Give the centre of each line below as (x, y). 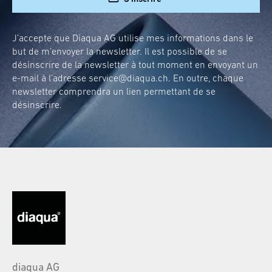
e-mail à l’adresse (50, 78)
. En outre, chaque (206, 78)
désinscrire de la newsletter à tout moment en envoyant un (135, 64)
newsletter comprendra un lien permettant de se (114, 91)
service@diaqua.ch (128, 78)
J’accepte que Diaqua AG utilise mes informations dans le (133, 38)
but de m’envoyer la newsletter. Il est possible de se (120, 51)
